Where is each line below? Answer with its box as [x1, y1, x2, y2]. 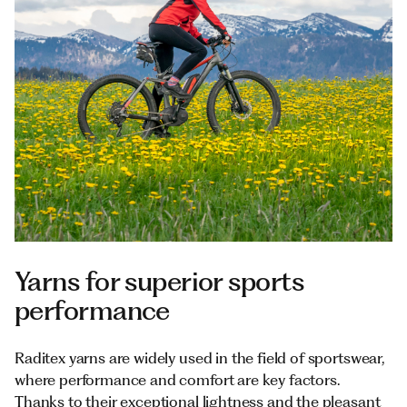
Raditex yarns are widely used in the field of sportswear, [15, 349, 384, 367]
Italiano [26, 8, 71, 25]
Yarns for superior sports [15, 265, 304, 297]
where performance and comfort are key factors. [15, 371, 340, 389]
